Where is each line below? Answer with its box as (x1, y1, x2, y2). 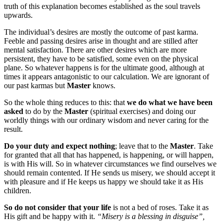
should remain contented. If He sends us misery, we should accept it (4, 168, 215, 177)
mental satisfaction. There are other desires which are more (4, 45, 187, 54)
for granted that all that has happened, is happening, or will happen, (4, 150, 214, 159)
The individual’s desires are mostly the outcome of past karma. (4, 27, 198, 36)
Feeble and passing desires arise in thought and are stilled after (4, 36, 198, 45)
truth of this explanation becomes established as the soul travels (4, 1, 200, 10)
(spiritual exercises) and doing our (88, 107, 196, 115)
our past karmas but (4, 81, 67, 90)
